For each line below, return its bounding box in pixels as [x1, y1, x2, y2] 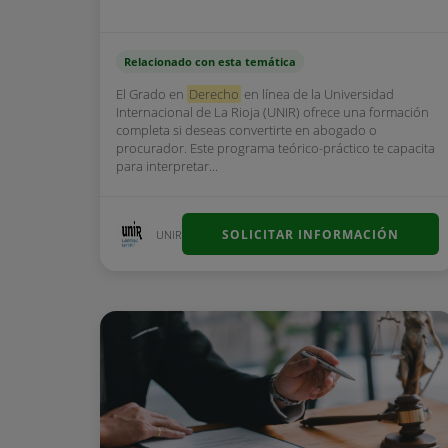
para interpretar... [116, 157, 218, 175]
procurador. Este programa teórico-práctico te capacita [116, 139, 435, 157]
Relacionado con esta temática [124, 54, 296, 69]
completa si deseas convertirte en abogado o [116, 121, 377, 139]
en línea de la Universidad [241, 85, 394, 103]
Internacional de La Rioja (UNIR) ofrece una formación [116, 103, 429, 121]
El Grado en [116, 85, 187, 103]
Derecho [189, 85, 239, 103]
